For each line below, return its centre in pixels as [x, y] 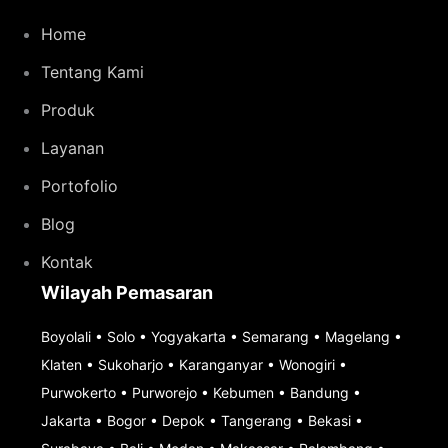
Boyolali [65, 337]
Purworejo [164, 393]
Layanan [72, 148]
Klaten [61, 365]
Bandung [319, 393]
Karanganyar [220, 365]
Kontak [66, 262]
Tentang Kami [92, 72]
